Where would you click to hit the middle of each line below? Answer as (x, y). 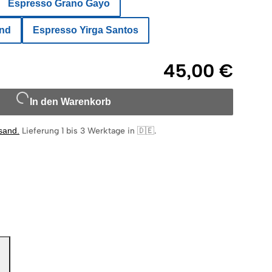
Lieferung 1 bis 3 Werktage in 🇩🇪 (88, 131)
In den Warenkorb (70, 102)
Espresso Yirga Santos (86, 30)
